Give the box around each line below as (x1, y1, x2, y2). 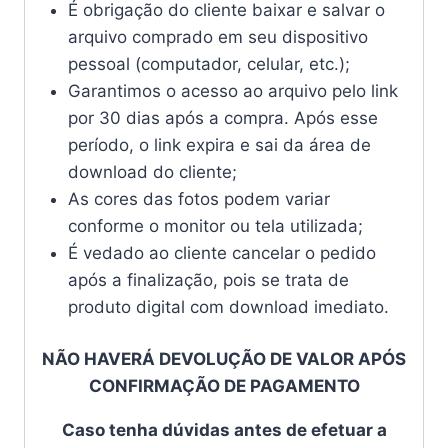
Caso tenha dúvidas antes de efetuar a (61, 420, 387, 441)
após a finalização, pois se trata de (67, 269, 349, 290)
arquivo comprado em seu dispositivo (67, 26, 368, 47)
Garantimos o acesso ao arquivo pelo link (67, 80, 398, 101)
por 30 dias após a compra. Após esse (67, 107, 378, 128)
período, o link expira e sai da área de (67, 134, 371, 155)
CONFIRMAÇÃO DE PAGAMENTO (88, 376, 360, 397)
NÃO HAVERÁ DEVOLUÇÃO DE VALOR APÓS (42, 349, 406, 370)
